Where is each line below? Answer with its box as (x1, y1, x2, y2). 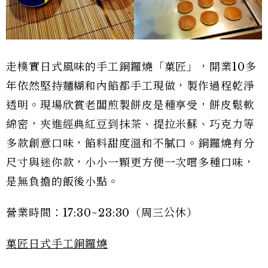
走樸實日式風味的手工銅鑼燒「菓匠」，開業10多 (6, 60, 257, 74)
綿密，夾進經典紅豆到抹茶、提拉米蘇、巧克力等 (6, 117, 255, 131)
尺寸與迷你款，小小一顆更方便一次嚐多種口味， (6, 156, 255, 169)
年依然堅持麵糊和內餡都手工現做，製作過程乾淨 (6, 79, 255, 93)
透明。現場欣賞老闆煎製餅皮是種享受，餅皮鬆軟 (6, 98, 255, 112)
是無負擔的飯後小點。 (6, 175, 119, 188)
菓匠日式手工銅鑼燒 (6, 237, 108, 251)
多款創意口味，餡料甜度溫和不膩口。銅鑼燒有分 (6, 136, 255, 150)
